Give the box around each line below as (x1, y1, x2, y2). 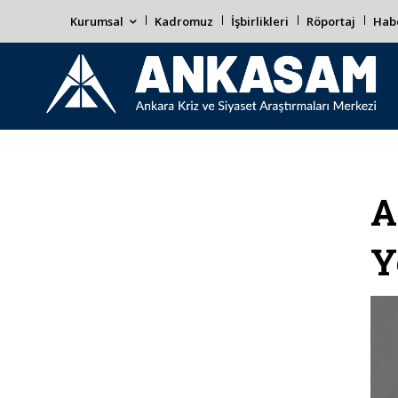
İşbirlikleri (231, 13, 289, 29)
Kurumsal (70, 13, 123, 29)
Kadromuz (155, 13, 213, 29)
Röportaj (306, 13, 355, 29)
